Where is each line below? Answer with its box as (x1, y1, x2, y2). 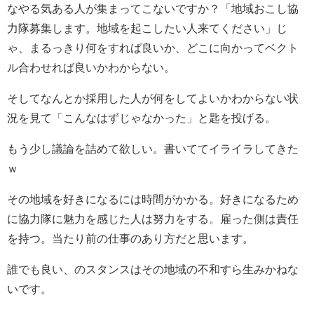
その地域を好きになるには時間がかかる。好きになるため (7, 193, 299, 206)
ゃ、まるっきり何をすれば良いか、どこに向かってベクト (7, 42, 299, 55)
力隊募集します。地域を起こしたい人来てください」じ (7, 22, 287, 35)
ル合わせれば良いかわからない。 (7, 62, 175, 74)
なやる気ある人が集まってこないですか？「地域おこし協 (7, 3, 299, 15)
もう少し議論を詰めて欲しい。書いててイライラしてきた (7, 143, 299, 156)
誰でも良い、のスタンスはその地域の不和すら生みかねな (7, 264, 299, 276)
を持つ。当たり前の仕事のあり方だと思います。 (7, 233, 254, 245)
